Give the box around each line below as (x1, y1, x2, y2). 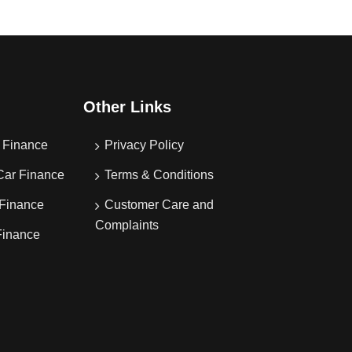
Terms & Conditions (104, 168, 214, 181)
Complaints (94, 218, 159, 232)
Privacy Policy (104, 138, 184, 152)
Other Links (82, 98, 171, 115)
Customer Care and (104, 198, 214, 211)
